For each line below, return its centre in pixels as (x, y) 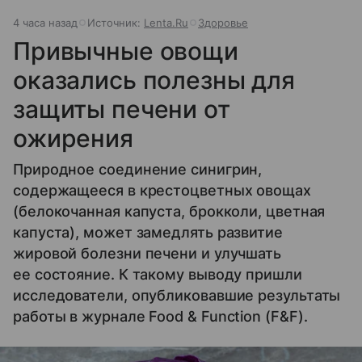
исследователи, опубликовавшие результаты (177, 295)
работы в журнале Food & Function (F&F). (160, 316)
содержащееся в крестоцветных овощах (162, 190)
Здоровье (223, 22)
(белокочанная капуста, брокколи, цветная (169, 211)
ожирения (73, 138)
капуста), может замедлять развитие (148, 232)
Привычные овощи (126, 51)
